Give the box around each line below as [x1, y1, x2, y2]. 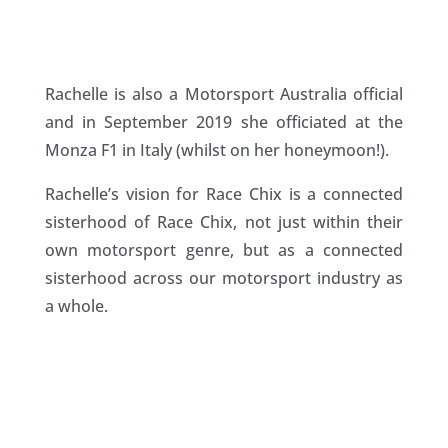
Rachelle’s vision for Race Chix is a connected [44, 183, 404, 206]
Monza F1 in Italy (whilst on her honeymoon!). [44, 139, 389, 162]
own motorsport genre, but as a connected [44, 239, 404, 262]
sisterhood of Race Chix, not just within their [44, 211, 404, 234]
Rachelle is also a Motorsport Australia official [44, 83, 404, 106]
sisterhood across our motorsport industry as [44, 267, 404, 290]
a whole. [44, 295, 108, 318]
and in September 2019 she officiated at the [44, 111, 404, 134]
